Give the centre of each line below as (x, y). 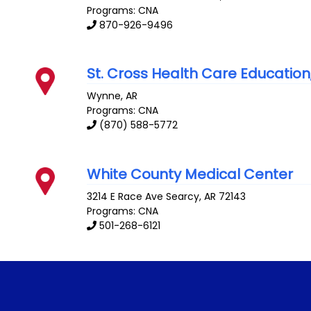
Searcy (183, 197)
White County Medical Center (190, 174)
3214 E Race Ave (125, 197)
